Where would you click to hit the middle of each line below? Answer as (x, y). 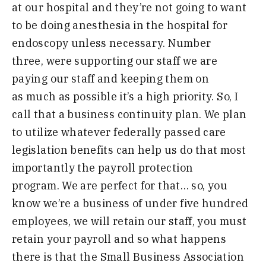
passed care (195, 132)
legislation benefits (64, 150)
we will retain (108, 221)
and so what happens (170, 239)
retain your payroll (62, 239)
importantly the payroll (74, 167)
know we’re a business (71, 203)
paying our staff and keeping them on (110, 78)
